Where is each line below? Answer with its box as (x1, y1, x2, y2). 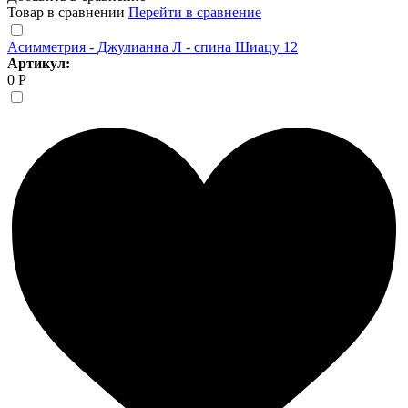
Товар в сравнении (7, 4, 128, 20)
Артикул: (7, 55, 70, 71)
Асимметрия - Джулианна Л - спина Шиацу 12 (7, 38, 298, 55)
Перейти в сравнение (128, 4, 261, 20)
